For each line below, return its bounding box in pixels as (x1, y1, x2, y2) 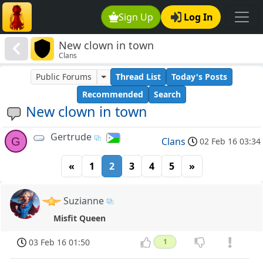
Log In (184, 11, 213, 23)
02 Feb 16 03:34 (200, 135, 261, 147)
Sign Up (119, 11, 154, 23)
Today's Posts (171, 71, 227, 83)
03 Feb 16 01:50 (29, 237, 90, 248)
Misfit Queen (53, 212, 106, 224)
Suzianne (63, 194, 104, 207)
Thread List (115, 71, 161, 83)
